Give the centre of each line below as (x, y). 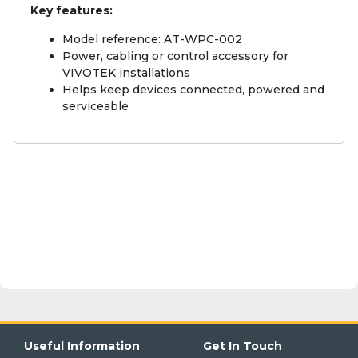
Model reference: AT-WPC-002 (152, 40)
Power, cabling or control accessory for (175, 56)
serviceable (95, 107)
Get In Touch (243, 346)
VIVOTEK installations (126, 73)
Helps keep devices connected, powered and (193, 90)
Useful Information (82, 346)
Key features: (72, 11)
